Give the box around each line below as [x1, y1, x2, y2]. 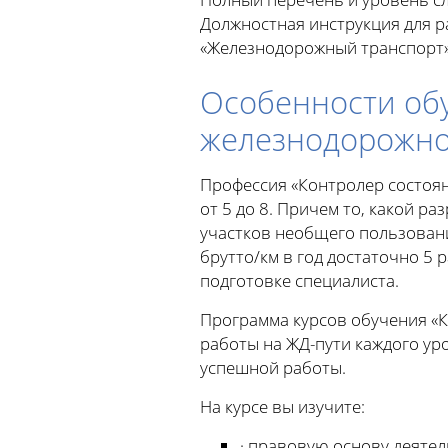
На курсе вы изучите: [199, 395, 365, 418]
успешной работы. [199, 356, 346, 379]
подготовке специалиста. [199, 269, 399, 292]
